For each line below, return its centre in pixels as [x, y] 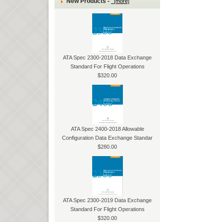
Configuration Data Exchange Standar [108, 138]
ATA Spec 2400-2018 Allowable [107, 129]
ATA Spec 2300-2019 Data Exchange [108, 200]
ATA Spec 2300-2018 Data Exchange [108, 57]
